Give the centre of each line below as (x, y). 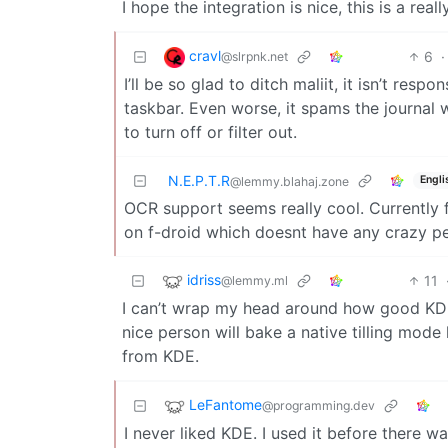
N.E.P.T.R (199, 180)
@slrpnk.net (254, 56)
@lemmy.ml (254, 280)
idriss (204, 279)
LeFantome (225, 404)
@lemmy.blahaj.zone (289, 181)
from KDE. (160, 355)
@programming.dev (318, 405)
